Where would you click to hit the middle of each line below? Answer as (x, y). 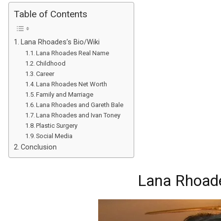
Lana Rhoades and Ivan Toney (78, 115)
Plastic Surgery (57, 125)
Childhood (51, 63)
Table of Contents (51, 14)
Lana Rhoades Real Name (73, 53)
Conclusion (38, 147)
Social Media (55, 136)
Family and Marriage (65, 94)
